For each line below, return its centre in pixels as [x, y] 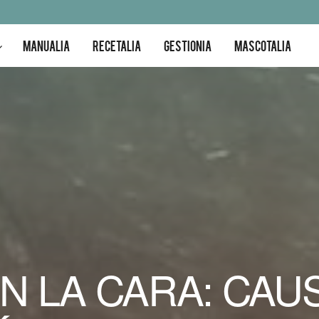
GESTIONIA [188, 46]
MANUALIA [46, 46]
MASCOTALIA [263, 46]
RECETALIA [117, 46]
